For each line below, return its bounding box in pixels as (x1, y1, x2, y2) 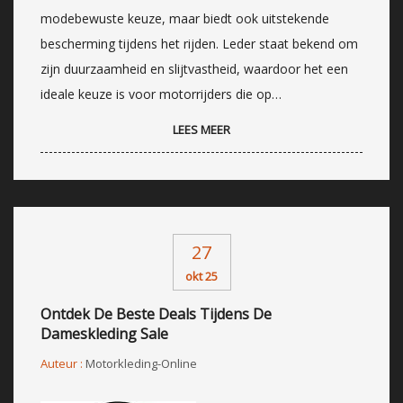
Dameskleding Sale (40, 323, 168, 344)
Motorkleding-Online (85, 354, 197, 372)
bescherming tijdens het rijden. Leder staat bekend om (40, 34, 358, 52)
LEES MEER (173, 121, 230, 138)
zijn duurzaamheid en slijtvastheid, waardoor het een (40, 59, 348, 77)
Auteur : (40, 354, 85, 372)
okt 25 (185, 267, 218, 284)
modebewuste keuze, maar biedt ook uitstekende (40, 9, 329, 27)
